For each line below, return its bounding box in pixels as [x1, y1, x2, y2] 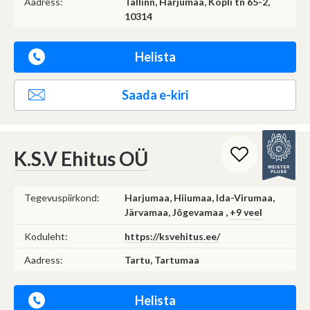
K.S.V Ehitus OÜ [14, 146, 148, 170]
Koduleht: [24, 230, 68, 242]
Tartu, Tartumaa [125, 253, 199, 266]
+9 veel [230, 206, 262, 218]
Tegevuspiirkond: [24, 191, 100, 203]
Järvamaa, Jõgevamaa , [125, 206, 230, 218]
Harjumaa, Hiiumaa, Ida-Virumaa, [125, 191, 275, 203]
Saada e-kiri [122, 86, 188, 102]
